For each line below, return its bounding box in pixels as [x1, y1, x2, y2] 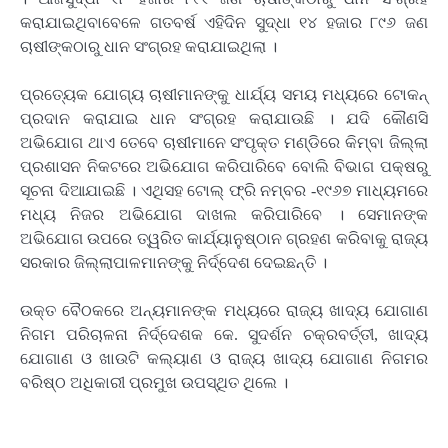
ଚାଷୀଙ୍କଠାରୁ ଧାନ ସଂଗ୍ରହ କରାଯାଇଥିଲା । [20, 38, 277, 56]
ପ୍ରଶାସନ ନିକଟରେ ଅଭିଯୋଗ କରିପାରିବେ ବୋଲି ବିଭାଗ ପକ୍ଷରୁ [20, 158, 428, 176]
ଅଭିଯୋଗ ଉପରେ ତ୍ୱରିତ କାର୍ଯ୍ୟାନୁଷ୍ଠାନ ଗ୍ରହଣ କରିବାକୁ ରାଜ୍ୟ [20, 230, 428, 248]
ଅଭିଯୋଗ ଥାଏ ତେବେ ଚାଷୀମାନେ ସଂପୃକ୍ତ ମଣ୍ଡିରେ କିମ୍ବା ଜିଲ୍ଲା [20, 134, 428, 152]
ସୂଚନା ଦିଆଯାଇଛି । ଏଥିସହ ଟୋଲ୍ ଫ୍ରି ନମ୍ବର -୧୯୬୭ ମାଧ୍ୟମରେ [20, 182, 428, 200]
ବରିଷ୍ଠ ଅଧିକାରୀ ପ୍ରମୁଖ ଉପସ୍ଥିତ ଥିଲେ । [20, 374, 288, 392]
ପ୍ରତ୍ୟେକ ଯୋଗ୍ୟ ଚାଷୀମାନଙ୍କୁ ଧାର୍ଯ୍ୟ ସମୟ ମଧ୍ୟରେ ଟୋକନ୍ [20, 86, 428, 104]
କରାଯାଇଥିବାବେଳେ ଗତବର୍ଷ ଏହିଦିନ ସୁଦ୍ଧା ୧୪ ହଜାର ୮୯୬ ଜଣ [20, 14, 428, 32]
